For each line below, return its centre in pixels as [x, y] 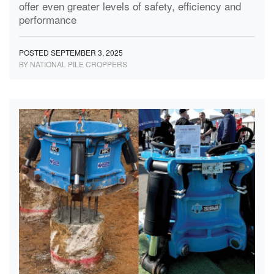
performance [48, 19]
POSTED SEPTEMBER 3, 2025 [71, 52]
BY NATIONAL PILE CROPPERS [73, 64]
